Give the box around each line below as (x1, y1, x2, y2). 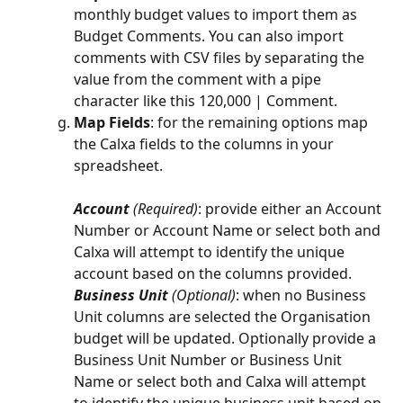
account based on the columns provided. (74, 263, 352, 283)
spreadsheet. (74, 155, 163, 175)
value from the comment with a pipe (74, 68, 325, 89)
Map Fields (74, 112, 150, 132)
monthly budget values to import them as (74, 4, 361, 24)
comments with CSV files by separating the (74, 47, 368, 67)
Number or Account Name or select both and (74, 219, 384, 240)
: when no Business (236, 284, 370, 305)
